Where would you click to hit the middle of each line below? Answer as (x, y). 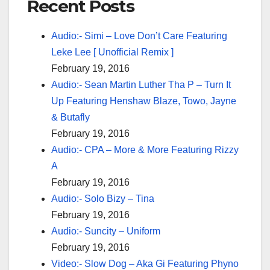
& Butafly (71, 117)
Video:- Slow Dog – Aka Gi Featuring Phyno (145, 263)
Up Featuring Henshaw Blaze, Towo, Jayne (144, 101)
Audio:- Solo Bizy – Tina (103, 198)
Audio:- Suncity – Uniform (106, 231)
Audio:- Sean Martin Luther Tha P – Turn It (141, 84)
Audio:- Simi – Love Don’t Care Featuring (139, 36)
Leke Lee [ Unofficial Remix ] (112, 52)
